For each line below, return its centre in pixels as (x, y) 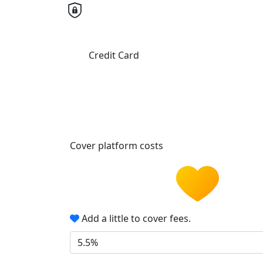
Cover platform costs (118, 146)
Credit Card (114, 55)
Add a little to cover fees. (135, 218)
